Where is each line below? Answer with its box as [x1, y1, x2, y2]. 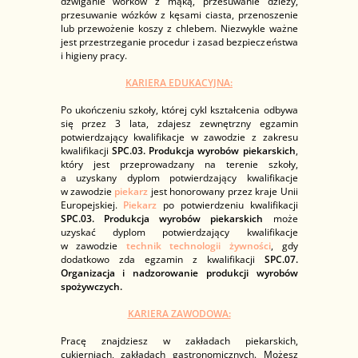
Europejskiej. [60, 197, 124, 212]
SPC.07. [264, 252, 298, 266]
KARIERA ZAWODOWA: [127, 306, 231, 320]
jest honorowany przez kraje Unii [148, 184, 298, 198]
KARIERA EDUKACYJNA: [125, 75, 233, 89]
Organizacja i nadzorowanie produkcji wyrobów [60, 265, 298, 280]
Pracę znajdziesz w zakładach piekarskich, [60, 333, 298, 348]
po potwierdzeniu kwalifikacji [163, 197, 298, 212]
